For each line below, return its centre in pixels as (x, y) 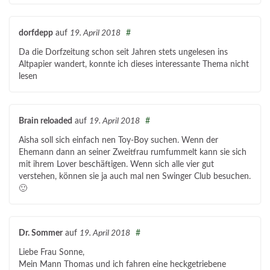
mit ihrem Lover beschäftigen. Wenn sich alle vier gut (116, 165)
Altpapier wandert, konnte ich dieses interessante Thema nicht (134, 65)
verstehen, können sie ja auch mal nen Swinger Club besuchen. (135, 177)
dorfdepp (36, 33)
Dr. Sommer (41, 233)
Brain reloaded (46, 121)
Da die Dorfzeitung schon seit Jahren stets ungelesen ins (123, 53)
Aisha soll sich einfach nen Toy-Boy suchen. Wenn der (118, 141)
